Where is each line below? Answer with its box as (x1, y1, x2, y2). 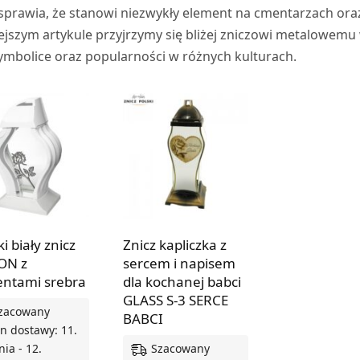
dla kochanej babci (122, 272, 241, 291)
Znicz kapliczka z (122, 235, 227, 254)
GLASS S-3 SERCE (122, 290, 228, 309)
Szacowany (150, 340, 210, 356)
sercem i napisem (122, 253, 235, 272)
